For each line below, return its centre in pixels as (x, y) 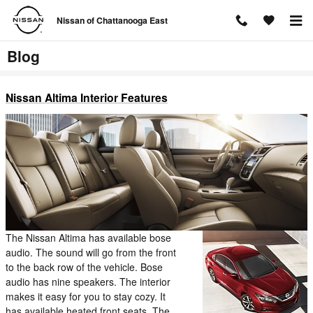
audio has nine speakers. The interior (88, 282)
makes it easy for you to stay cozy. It (86, 297)
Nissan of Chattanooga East (112, 20)
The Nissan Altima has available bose (88, 238)
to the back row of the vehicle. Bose (84, 267)
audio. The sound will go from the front (91, 253)
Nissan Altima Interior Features (87, 97)
